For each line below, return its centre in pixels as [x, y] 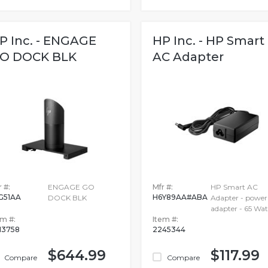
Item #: [165, 219]
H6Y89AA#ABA [180, 197]
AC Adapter [188, 57]
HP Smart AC [234, 187]
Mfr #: [162, 187]
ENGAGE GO [71, 187]
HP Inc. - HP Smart [208, 41]
